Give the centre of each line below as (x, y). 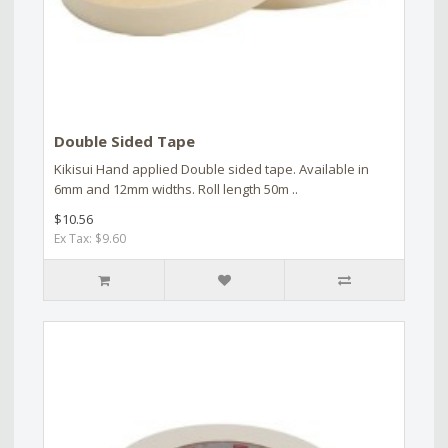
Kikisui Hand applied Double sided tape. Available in (211, 169)
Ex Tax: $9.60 (90, 239)
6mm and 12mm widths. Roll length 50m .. (176, 189)
